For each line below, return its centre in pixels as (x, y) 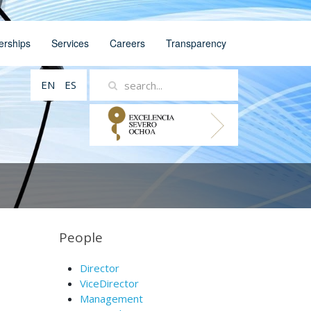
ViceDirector (109, 283)
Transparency (196, 43)
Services (70, 43)
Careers (127, 43)
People (81, 237)
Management (111, 299)
